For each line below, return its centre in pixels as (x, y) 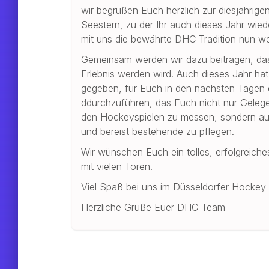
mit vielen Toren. (117, 167)
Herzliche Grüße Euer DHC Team (155, 207)
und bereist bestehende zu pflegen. (158, 132)
